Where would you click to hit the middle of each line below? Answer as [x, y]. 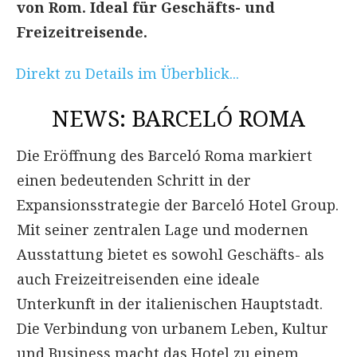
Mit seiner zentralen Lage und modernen [163, 229]
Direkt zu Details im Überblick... [127, 73]
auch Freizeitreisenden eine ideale [138, 279]
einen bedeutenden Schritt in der [134, 180]
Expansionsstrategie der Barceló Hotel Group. [178, 204]
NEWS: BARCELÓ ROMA [178, 118]
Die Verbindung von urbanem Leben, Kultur [173, 328]
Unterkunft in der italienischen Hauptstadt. [170, 303]
